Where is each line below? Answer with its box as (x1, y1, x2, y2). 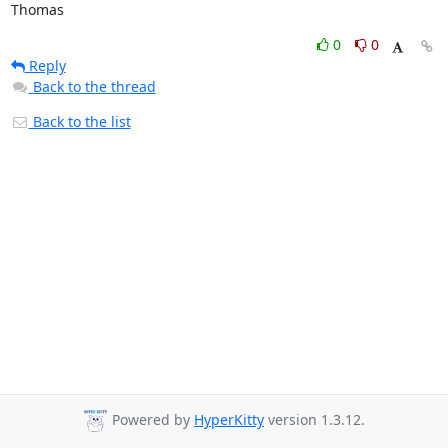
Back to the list (28, 112, 131, 131)
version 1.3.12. (264, 410, 365, 430)
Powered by (108, 410, 194, 430)
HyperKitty (194, 410, 264, 430)
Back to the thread (32, 77, 156, 96)
